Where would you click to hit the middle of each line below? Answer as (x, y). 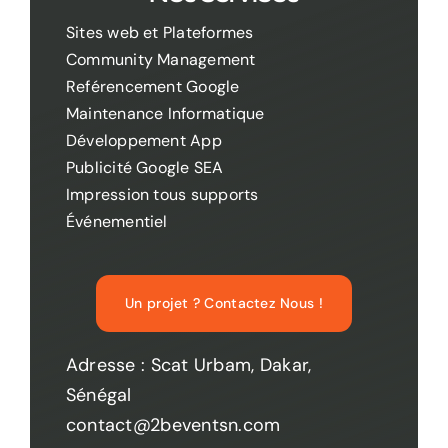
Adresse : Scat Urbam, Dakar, (188, 365)
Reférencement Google (152, 87)
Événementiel (116, 222)
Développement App (143, 141)
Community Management (160, 60)
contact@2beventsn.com (173, 425)
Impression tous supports (162, 195)
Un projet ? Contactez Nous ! (224, 303)
